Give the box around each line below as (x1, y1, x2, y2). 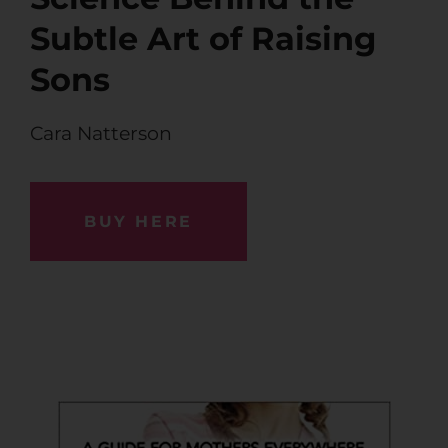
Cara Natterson (30, 122, 172, 146)
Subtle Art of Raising (30, 19, 376, 59)
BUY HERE (84, 212, 193, 232)
